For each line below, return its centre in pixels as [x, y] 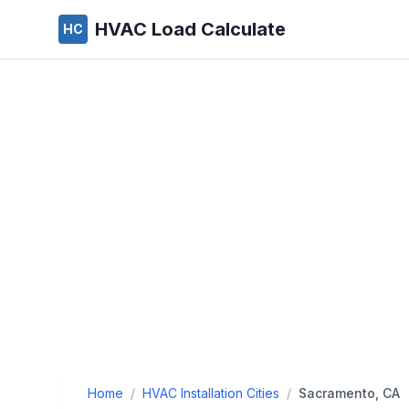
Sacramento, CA [349, 393]
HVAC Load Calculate [190, 29]
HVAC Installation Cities [211, 393]
